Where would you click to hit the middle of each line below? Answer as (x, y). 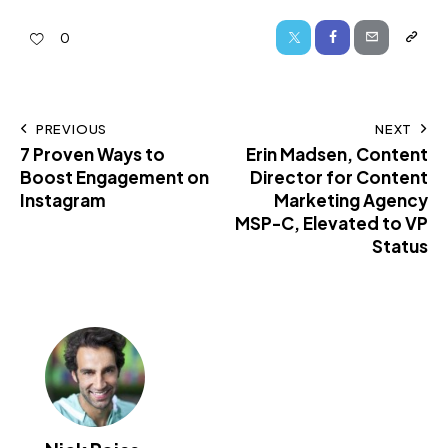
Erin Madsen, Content (337, 153)
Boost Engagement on (114, 176)
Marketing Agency (351, 199)
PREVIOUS (71, 128)
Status (400, 245)
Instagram (63, 199)
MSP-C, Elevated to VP (331, 222)
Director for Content (339, 176)
